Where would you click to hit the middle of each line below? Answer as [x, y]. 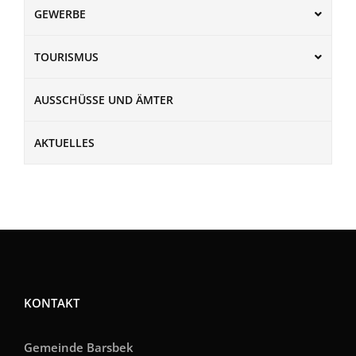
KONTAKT [52, 303]
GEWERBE [60, 14]
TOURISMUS [66, 57]
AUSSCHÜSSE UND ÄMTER [104, 100]
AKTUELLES [64, 143]
